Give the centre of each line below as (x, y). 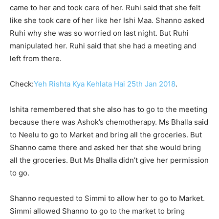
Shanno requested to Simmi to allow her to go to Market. (107, 198)
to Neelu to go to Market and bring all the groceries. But (106, 135)
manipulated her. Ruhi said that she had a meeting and (103, 46)
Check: (22, 84)
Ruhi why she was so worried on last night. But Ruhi (99, 33)
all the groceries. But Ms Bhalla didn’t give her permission (109, 160)
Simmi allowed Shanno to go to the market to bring (97, 211)
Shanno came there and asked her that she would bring (105, 147)
